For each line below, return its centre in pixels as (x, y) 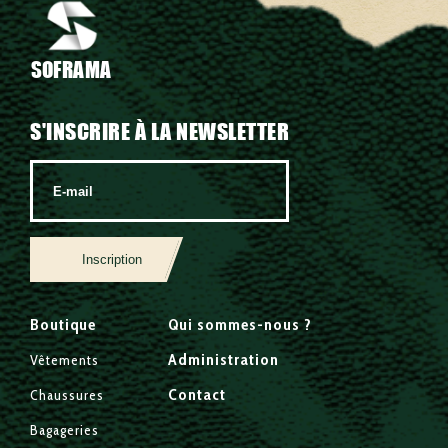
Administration (223, 360)
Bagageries (64, 430)
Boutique (63, 325)
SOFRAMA (71, 69)
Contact (196, 395)
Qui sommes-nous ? (239, 325)
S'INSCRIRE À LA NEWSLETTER (159, 132)
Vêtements (64, 360)
